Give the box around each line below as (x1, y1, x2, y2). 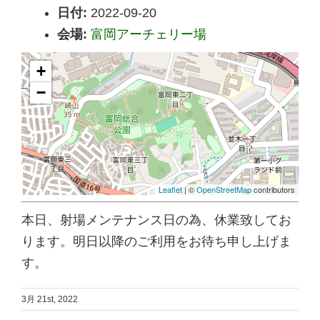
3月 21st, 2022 (21, 294, 78, 305)
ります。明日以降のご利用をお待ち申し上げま (21, 234, 291, 249)
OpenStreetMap (196, 184, 251, 196)
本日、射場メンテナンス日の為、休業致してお (21, 213, 291, 228)
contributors (251, 184, 295, 196)
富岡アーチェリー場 (91, 27, 206, 42)
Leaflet (159, 184, 182, 196)
